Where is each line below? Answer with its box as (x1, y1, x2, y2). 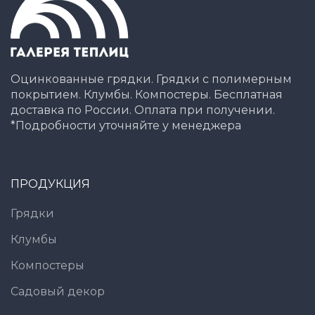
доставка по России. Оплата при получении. (11, 103, 275, 117)
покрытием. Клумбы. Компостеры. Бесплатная (11, 88, 283, 101)
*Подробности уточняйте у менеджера (11, 119, 241, 132)
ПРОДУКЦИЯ (11, 177, 90, 191)
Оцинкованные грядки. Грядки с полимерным (11, 72, 292, 86)
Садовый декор (11, 285, 105, 298)
